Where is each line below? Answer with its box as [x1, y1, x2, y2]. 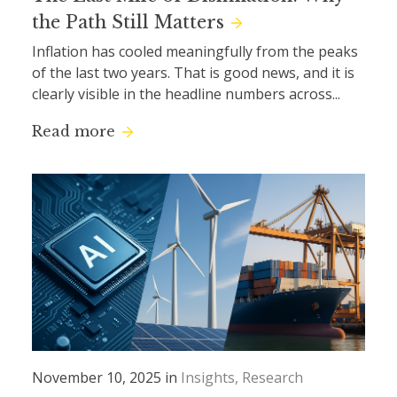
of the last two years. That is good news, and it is [32, 63, 354, 83]
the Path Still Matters [32, 12, 224, 34]
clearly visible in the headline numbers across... [32, 84, 340, 105]
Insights [181, 368, 235, 388]
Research [242, 368, 303, 388]
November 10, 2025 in [32, 368, 177, 388]
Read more [32, 122, 115, 141]
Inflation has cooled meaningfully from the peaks [32, 42, 358, 62]
